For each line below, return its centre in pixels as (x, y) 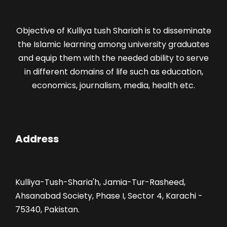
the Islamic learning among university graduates (113, 45)
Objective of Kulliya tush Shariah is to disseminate (113, 31)
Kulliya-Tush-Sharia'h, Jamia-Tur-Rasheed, (100, 182)
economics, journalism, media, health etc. (113, 86)
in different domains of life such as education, (113, 72)
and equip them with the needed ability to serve (113, 58)
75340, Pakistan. (47, 210)
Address (37, 139)
